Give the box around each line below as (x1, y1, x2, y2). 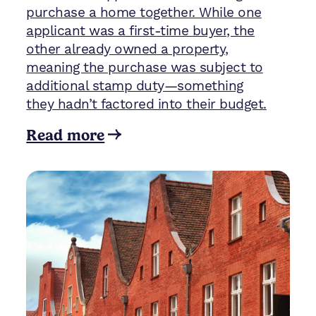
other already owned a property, (26, 40, 229, 58)
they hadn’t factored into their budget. (26, 95, 267, 113)
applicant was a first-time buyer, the (26, 22, 255, 39)
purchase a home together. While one (26, 4, 262, 21)
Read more (26, 125, 105, 144)
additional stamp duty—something (26, 77, 243, 95)
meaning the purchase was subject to (26, 59, 263, 76)
